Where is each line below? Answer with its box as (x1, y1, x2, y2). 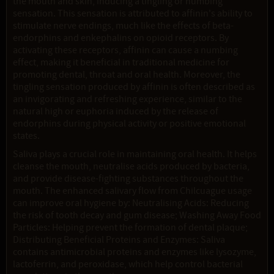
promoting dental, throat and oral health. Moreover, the (13, 68, 240, 81)
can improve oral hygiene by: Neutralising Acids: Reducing (13, 197, 249, 210)
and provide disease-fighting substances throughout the (13, 172, 243, 185)
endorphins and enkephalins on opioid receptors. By (13, 32, 229, 45)
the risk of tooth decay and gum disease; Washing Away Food (13, 209, 261, 222)
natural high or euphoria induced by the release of (13, 105, 218, 118)
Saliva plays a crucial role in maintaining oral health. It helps (13, 148, 257, 161)
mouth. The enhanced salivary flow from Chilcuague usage (13, 185, 252, 198)
